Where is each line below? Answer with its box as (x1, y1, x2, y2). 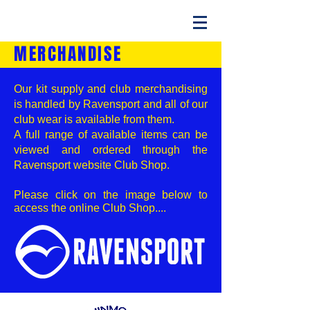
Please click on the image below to (14, 189, 208, 201)
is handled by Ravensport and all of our (14, 98, 208, 110)
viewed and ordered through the (14, 144, 208, 156)
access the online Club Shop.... (14, 202, 166, 214)
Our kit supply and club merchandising (14, 83, 208, 95)
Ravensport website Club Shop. (14, 159, 170, 171)
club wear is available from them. (14, 113, 174, 125)
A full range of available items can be (14, 129, 208, 140)
